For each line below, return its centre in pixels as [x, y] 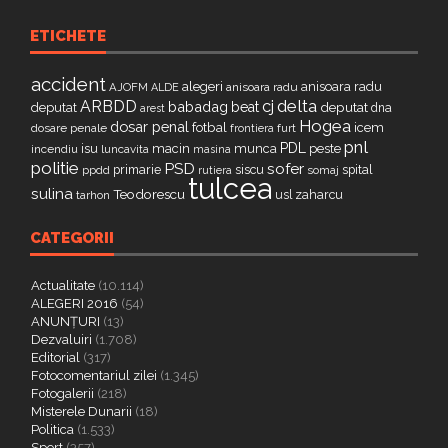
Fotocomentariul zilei [94, 375]
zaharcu [319, 194]
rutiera [215, 170]
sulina [52, 193]
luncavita [125, 149]
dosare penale [69, 128]
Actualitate [63, 285]
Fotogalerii [62, 393]
